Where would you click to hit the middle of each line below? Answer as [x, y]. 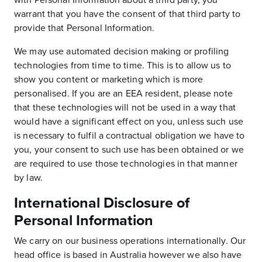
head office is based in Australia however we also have [128, 255]
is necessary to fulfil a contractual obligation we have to [130, 136]
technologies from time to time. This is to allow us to [123, 65]
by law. [28, 178]
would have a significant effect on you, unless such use [129, 122]
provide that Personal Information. [85, 28]
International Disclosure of [102, 203]
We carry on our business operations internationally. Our [130, 241]
